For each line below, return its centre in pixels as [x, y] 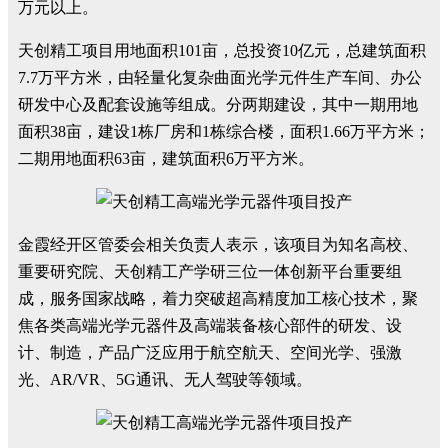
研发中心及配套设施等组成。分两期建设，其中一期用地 [218, 104]
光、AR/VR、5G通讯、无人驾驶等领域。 [165, 379]
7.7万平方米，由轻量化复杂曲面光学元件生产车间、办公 [220, 77]
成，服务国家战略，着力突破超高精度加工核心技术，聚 [218, 298]
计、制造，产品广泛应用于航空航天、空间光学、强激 [210, 352]
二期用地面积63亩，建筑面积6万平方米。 [166, 158]
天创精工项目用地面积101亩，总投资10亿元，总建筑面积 [222, 50]
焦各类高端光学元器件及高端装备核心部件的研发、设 [210, 325]
